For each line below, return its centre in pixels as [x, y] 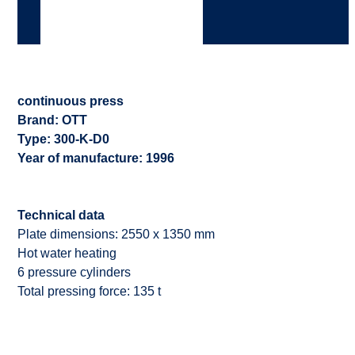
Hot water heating [67, 253]
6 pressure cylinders [74, 272]
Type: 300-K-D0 [63, 139]
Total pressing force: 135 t [89, 291]
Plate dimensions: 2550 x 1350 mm [116, 234]
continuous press [71, 101]
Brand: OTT [52, 120]
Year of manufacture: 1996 [96, 158]
